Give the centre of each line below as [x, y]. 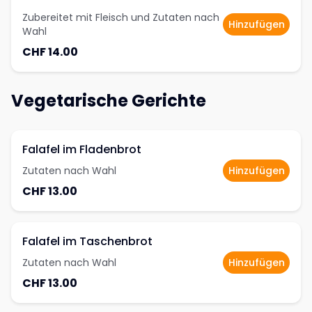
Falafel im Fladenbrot [82, 149]
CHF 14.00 [50, 52]
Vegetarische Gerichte [109, 101]
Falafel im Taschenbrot [87, 241]
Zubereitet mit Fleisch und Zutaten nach [121, 17]
